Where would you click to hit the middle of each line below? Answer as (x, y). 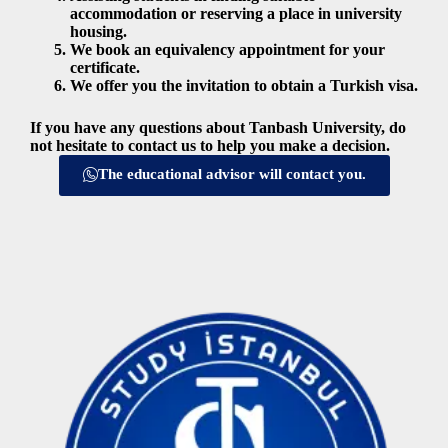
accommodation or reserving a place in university (236, 14)
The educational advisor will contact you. (231, 174)
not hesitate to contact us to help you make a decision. (210, 146)
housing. (98, 32)
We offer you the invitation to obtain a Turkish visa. (244, 86)
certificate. (105, 68)
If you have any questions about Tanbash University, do (218, 128)
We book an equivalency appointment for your (227, 50)
